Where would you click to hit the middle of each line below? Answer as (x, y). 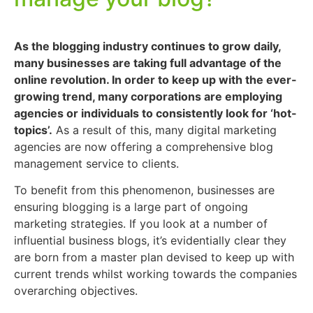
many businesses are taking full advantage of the (148, 63)
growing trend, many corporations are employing (148, 96)
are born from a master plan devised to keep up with (154, 257)
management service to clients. (96, 163)
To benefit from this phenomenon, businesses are (144, 190)
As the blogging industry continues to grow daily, (147, 46)
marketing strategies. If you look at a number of (141, 224)
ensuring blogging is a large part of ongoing (131, 207)
